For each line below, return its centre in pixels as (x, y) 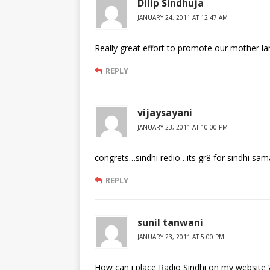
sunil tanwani (170, 223)
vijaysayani (165, 113)
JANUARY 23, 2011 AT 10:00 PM (183, 127)
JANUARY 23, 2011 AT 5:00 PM (181, 237)
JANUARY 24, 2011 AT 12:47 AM (183, 18)
